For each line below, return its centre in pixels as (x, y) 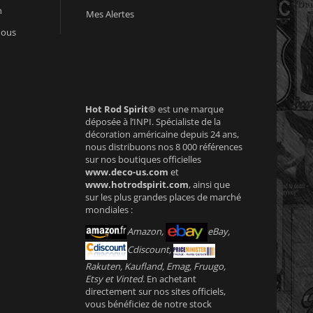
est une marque (189, 109)
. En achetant (169, 278)
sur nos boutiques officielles (143, 159)
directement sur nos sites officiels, (155, 291)
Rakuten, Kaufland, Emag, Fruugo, (155, 266)
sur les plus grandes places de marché (163, 197)
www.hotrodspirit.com (137, 184)
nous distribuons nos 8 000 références (163, 146)
